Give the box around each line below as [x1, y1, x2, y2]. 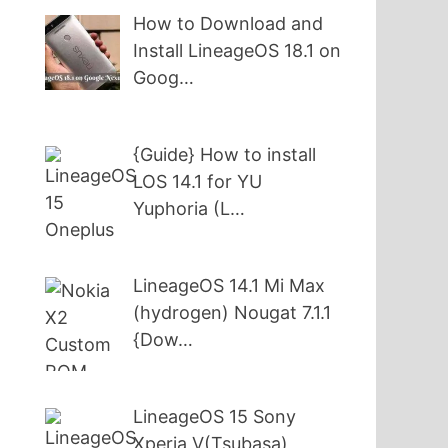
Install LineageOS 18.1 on [133, 39, 342, 61]
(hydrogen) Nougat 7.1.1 [133, 301, 332, 323]
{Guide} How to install [133, 143, 317, 165]
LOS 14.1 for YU [133, 170, 263, 192]
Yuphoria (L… [133, 197, 246, 219]
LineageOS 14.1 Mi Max [133, 274, 326, 296]
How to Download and [133, 12, 324, 34]
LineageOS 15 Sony [133, 405, 297, 427]
